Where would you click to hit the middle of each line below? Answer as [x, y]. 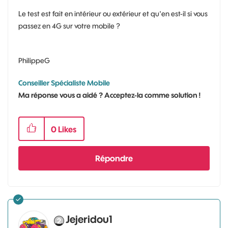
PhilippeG [34, 61]
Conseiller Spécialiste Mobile [64, 83]
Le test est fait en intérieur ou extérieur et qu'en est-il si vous [113, 14]
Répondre [114, 158]
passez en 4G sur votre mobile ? [69, 26]
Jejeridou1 [89, 219]
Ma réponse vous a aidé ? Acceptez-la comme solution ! [110, 95]
